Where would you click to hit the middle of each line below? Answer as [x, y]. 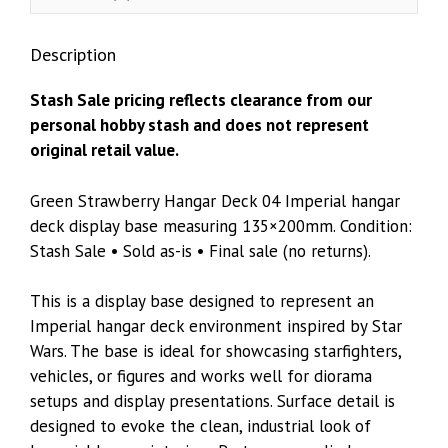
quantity [59, 34]
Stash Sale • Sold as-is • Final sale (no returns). [200, 250]
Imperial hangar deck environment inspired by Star [216, 326]
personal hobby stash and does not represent [199, 125]
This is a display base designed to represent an [202, 301]
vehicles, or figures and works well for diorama [201, 376]
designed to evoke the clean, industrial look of [200, 426]
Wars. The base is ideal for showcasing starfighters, [215, 351]
